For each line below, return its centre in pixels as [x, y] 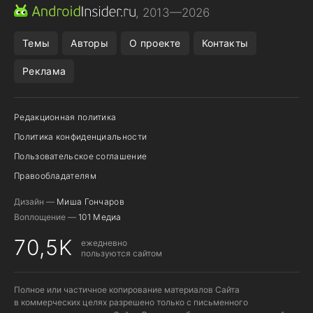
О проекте [155, 43]
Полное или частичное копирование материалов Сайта [127, 290]
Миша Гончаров [90, 202]
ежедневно [104, 242]
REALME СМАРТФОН [196, 30]
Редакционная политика [65, 117]
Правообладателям [55, 176]
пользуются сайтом [122, 253]
